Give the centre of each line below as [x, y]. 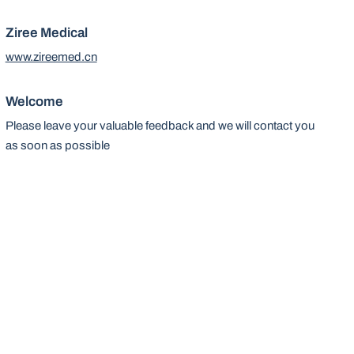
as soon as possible [57, 146]
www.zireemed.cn [51, 57]
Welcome [34, 102]
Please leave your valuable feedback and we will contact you [160, 126]
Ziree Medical [46, 33]
